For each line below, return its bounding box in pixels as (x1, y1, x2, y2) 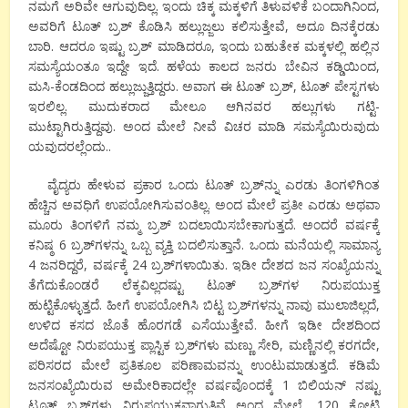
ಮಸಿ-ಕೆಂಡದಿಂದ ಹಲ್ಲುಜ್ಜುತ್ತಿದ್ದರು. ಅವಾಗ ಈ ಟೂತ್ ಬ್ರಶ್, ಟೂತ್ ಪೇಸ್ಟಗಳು (28, 76, 380, 95)
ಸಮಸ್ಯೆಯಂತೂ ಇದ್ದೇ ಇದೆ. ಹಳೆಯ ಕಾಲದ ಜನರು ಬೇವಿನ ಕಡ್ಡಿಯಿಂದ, (28, 56, 380, 75)
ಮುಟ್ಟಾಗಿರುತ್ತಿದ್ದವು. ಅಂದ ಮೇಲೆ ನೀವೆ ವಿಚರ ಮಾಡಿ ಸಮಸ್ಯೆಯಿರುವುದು (28, 117, 380, 135)
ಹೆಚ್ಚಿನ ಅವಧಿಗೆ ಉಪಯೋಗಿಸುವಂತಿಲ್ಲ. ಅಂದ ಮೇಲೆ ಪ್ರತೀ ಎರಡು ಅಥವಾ (28, 195, 380, 213)
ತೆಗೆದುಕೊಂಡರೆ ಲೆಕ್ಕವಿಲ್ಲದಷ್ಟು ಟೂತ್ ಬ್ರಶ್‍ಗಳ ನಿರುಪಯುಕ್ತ (28, 275, 380, 293)
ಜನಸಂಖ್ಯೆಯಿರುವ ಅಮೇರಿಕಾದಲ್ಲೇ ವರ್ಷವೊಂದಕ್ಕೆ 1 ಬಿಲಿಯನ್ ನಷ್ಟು (28, 375, 380, 393)
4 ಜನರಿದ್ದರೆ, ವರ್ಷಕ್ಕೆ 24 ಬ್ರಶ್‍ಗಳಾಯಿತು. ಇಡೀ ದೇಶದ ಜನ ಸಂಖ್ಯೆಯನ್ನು (28, 255, 380, 273)
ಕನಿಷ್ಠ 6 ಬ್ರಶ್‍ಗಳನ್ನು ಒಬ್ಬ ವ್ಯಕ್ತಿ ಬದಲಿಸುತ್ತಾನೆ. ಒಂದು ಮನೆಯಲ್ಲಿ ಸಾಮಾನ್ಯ (28, 235, 380, 253)
